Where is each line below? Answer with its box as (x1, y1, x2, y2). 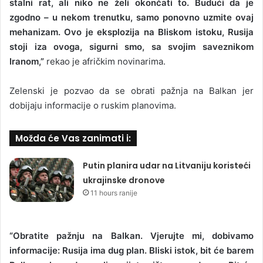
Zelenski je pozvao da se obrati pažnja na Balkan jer (9, 85, 254, 96)
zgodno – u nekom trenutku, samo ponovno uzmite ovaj (9, 11, 254, 23)
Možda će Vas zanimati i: (15, 131, 131, 144)
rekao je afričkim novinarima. (44, 55, 166, 67)
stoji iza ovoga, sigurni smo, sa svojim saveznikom (9, 41, 254, 52)
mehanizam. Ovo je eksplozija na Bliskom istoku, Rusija (9, 26, 254, 38)
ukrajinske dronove (83, 174, 166, 186)
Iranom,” (9, 55, 44, 67)
